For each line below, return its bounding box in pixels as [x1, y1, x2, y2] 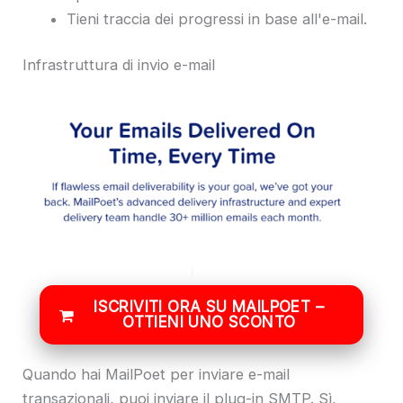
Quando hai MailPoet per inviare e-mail [22, 364, 290, 383]
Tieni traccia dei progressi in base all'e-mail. [67, 9, 368, 28]
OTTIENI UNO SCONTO [122, 313, 296, 332]
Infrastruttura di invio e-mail [22, 56, 215, 75]
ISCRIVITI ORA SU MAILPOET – [94, 298, 325, 317]
